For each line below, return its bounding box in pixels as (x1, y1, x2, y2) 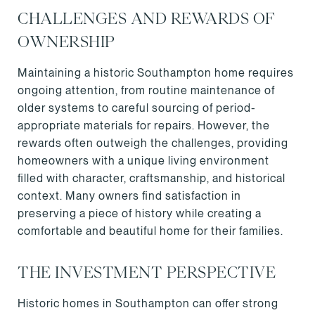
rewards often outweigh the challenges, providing (18, 136, 288, 150)
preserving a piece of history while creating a (18, 207, 262, 220)
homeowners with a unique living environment (18, 154, 269, 167)
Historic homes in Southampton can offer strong (18, 297, 278, 310)
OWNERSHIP (18, 34, 115, 49)
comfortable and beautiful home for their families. (18, 224, 283, 238)
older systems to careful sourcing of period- (18, 101, 256, 115)
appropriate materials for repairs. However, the (18, 119, 270, 132)
